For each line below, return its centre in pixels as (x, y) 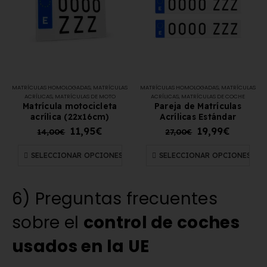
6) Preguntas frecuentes (115, 198)
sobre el (48, 222)
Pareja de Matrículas (198, 106)
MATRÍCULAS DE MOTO (85, 97)
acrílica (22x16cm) (70, 117)
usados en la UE (81, 246)
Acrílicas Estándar (198, 117)
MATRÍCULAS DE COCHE (213, 97)
